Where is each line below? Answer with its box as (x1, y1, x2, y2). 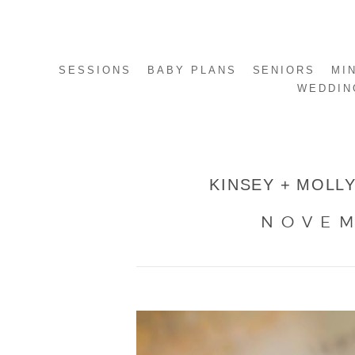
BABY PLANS (147, 64, 237, 76)
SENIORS (252, 64, 316, 76)
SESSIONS (58, 64, 132, 76)
